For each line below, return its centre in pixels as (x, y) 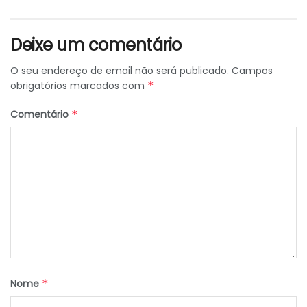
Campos (252, 71)
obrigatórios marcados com (79, 86)
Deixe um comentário (96, 45)
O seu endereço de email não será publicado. (120, 71)
